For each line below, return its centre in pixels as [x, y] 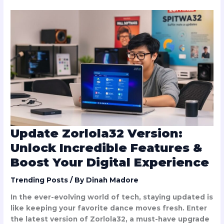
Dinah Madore [112, 180]
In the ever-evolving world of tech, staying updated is [112, 197]
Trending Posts [39, 180]
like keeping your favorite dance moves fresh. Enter [109, 208]
